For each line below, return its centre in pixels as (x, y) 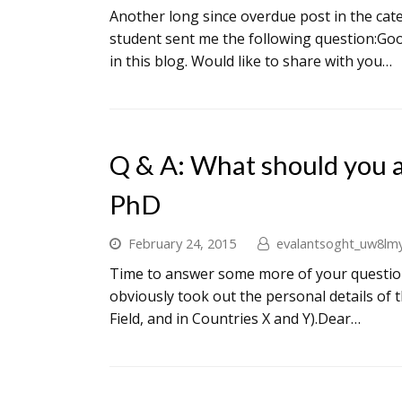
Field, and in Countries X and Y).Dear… (235, 319)
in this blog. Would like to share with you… (251, 61)
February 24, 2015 (182, 243)
